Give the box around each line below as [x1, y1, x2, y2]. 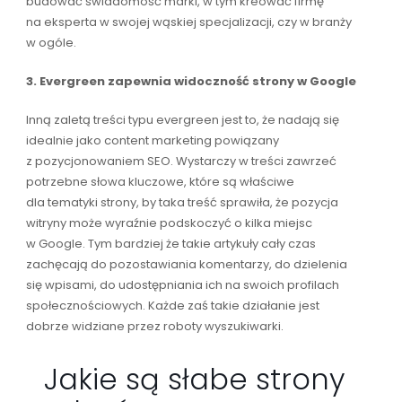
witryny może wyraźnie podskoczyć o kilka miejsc [25, 214, 312, 232]
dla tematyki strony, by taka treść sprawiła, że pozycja [25, 193, 338, 211]
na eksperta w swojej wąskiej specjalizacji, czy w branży [25, 13, 352, 31]
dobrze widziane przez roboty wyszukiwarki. [25, 317, 284, 335]
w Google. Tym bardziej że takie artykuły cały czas [25, 234, 316, 252]
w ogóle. [25, 33, 76, 51]
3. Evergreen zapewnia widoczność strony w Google [25, 72, 356, 90]
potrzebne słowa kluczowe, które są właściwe [25, 172, 294, 190]
